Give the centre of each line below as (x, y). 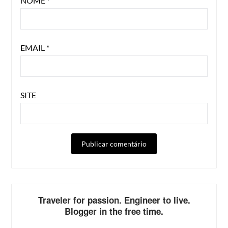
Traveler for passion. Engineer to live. (114, 200)
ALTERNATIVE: (141, 166)
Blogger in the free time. (114, 211)
